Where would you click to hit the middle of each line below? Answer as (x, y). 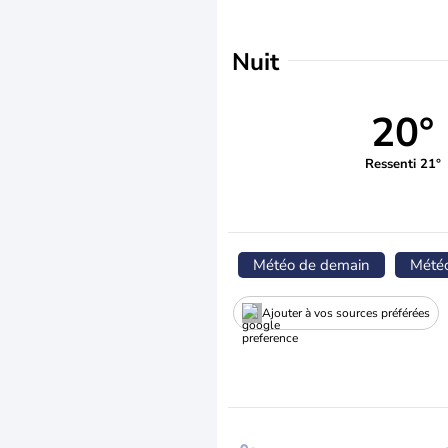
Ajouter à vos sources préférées (346, 312)
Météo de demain (311, 265)
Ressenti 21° (402, 163)
